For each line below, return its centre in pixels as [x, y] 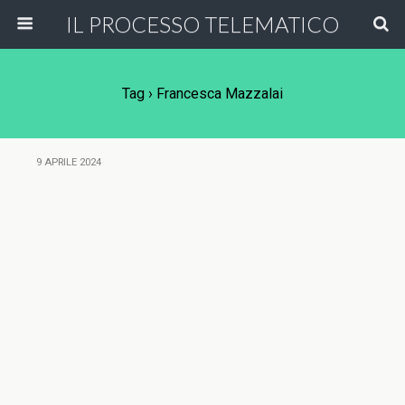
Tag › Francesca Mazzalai [202, 94]
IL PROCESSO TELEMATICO [202, 24]
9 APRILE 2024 [69, 162]
